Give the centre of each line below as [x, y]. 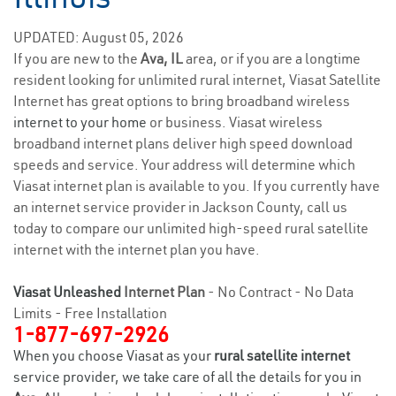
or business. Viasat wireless [235, 122]
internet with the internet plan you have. [137, 249]
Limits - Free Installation [90, 313]
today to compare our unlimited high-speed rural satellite [191, 228]
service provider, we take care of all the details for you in [187, 377]
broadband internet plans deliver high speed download [183, 143]
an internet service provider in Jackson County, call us [180, 207]
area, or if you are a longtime [273, 58]
